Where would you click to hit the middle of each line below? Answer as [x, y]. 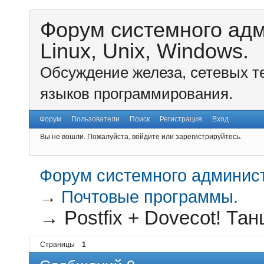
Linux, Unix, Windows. [144, 51]
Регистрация [181, 119]
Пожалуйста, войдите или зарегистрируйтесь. [164, 136]
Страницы [57, 244]
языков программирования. [136, 94]
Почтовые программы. [150, 197]
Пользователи [96, 119]
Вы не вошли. [63, 136]
